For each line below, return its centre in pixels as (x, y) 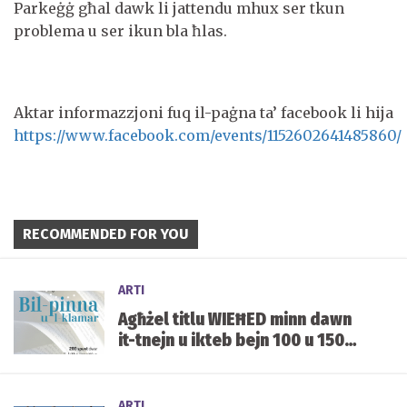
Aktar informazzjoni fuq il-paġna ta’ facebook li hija (203, 112)
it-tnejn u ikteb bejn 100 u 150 (231, 340)
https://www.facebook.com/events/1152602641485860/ (208, 135)
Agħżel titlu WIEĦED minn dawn (235, 319)
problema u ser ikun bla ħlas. (120, 30)
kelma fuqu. (164, 361)
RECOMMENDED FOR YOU (106, 233)
